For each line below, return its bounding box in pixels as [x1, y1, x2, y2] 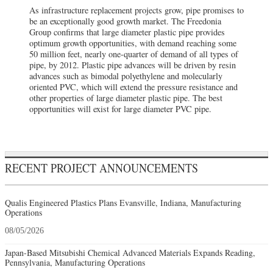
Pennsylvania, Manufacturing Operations [5, 257, 145, 269]
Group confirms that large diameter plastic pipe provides [29, 26, 225, 38]
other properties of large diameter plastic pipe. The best [29, 92, 222, 104]
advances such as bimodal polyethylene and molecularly [29, 70, 222, 82]
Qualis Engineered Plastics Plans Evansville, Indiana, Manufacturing [5, 197, 241, 209]
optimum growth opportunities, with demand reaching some [29, 37, 236, 49]
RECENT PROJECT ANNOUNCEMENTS [5, 159, 198, 177]
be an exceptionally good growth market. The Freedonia [29, 15, 221, 27]
